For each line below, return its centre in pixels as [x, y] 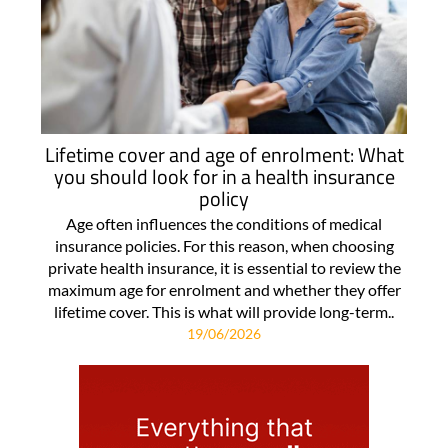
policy [224, 199]
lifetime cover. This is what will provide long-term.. [224, 312]
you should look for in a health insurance [224, 177]
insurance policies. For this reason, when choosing [224, 246]
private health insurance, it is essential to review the [224, 268]
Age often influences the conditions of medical [224, 224]
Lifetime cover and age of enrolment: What [224, 155]
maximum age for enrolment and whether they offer [224, 290]
